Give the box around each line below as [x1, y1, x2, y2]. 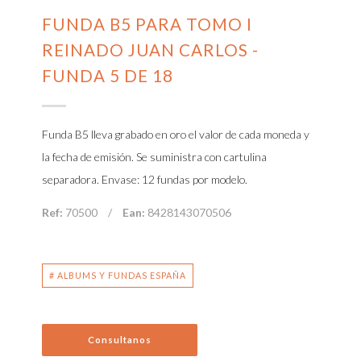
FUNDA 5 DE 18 [42, 65, 174, 85]
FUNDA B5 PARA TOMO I [42, 14, 253, 34]
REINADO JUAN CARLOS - [42, 39, 259, 60]
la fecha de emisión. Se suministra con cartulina [42, 149, 268, 164]
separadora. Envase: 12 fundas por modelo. [42, 172, 248, 186]
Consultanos [88, 334, 152, 345]
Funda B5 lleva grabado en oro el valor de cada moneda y [42, 127, 310, 141]
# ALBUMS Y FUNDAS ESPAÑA [49, 270, 187, 280]
